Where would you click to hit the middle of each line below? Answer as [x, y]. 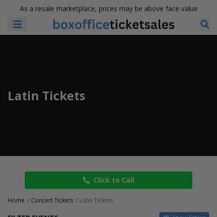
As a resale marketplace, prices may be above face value [108, 8]
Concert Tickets [52, 200]
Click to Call [114, 180]
